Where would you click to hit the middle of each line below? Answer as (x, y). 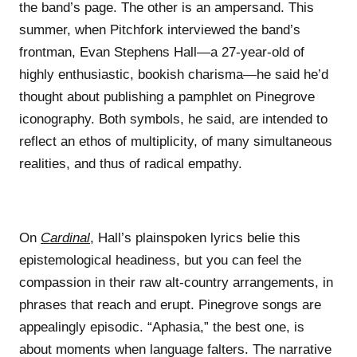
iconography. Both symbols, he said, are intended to (173, 119)
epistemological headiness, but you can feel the (160, 260)
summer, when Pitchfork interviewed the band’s (160, 29)
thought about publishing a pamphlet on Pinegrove (167, 96)
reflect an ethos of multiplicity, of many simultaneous (176, 141)
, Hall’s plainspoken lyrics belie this (195, 237)
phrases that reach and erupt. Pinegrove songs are (170, 304)
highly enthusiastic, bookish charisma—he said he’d (174, 74)
